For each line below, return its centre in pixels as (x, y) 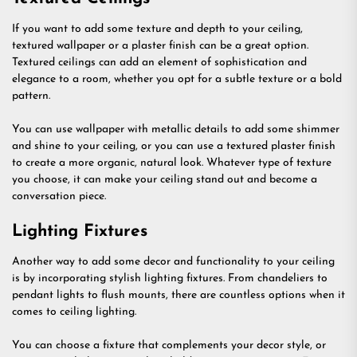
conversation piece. (59, 196)
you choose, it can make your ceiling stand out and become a (165, 180)
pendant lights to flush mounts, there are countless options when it (178, 295)
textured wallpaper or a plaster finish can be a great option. (160, 46)
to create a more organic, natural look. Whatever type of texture (172, 163)
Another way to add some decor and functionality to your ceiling (173, 262)
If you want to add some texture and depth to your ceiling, (157, 29)
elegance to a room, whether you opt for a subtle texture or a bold (177, 79)
